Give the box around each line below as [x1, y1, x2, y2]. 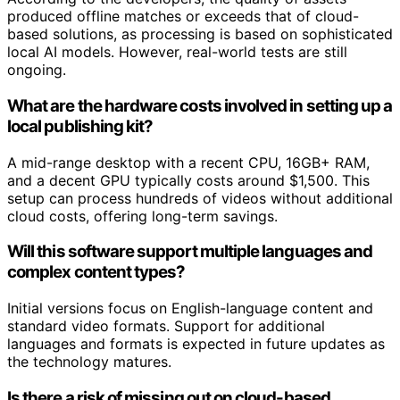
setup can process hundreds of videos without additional [7, 188, 393, 207]
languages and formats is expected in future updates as [7, 335, 385, 353]
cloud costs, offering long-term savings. [7, 206, 278, 225]
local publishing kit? [7, 115, 154, 137]
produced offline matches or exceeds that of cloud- [7, 7, 359, 26]
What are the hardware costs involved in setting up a [7, 95, 393, 116]
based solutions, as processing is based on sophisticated [7, 25, 393, 44]
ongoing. [7, 61, 66, 79]
